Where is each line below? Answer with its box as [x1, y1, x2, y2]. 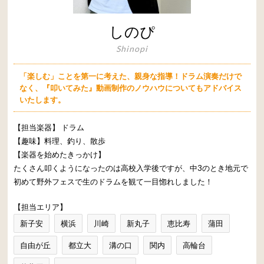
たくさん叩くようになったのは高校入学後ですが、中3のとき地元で [14, 163, 249, 173]
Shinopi [115, 43, 148, 54]
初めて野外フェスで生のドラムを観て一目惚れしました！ [14, 176, 213, 186]
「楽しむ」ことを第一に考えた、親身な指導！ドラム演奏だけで [19, 71, 242, 81]
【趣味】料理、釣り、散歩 [14, 136, 106, 146]
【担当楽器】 [14, 122, 62, 132]
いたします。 [19, 94, 66, 104]
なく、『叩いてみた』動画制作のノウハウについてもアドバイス [19, 82, 242, 93]
